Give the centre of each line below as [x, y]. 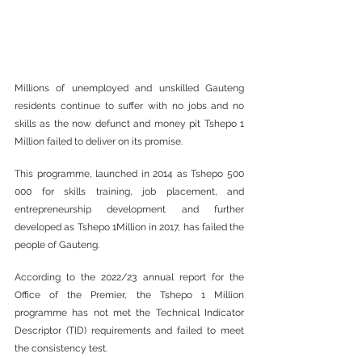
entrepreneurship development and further [129, 209]
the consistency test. [61, 348]
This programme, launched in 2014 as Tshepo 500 [129, 173]
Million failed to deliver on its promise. [99, 141]
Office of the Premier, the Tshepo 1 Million [129, 295]
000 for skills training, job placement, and [129, 191]
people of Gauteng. [57, 244]
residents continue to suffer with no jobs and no [129, 105]
